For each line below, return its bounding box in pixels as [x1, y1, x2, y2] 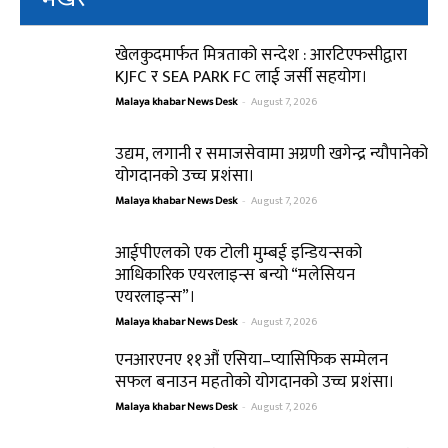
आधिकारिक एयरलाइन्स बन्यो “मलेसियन [115, 260, 355, 289]
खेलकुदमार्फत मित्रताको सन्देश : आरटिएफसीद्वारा [115, 40, 407, 69]
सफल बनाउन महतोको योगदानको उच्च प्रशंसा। [115, 367, 395, 396]
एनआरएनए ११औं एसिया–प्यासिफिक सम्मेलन [115, 345, 388, 374]
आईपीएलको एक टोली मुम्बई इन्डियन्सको [115, 238, 362, 267]
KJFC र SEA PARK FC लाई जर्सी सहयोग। [115, 62, 368, 91]
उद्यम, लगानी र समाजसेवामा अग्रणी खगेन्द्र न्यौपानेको [115, 139, 428, 168]
